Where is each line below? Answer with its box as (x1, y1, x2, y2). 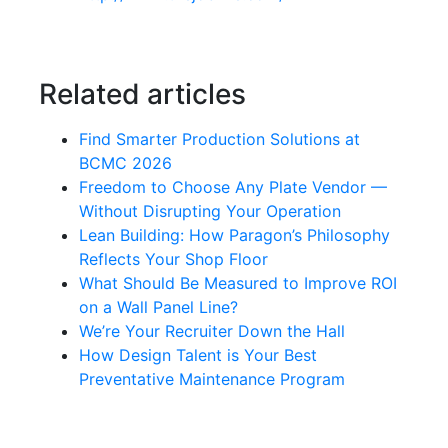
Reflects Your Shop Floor (79, 249, 268, 270)
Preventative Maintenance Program (79, 369, 345, 390)
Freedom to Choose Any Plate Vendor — (79, 177, 387, 198)
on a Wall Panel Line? (79, 297, 238, 318)
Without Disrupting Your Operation (79, 201, 341, 222)
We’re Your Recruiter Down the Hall (79, 321, 345, 342)
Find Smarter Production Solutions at (79, 129, 360, 150)
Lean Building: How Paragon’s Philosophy (79, 225, 390, 246)
